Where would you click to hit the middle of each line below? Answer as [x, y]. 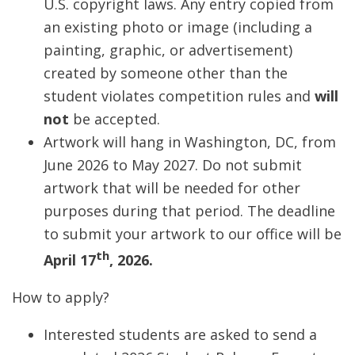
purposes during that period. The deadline [189, 210]
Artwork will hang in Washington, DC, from [190, 141]
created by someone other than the [166, 73]
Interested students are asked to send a [180, 334]
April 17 [70, 260]
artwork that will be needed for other [172, 187]
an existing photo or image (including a [178, 27]
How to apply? [61, 297]
